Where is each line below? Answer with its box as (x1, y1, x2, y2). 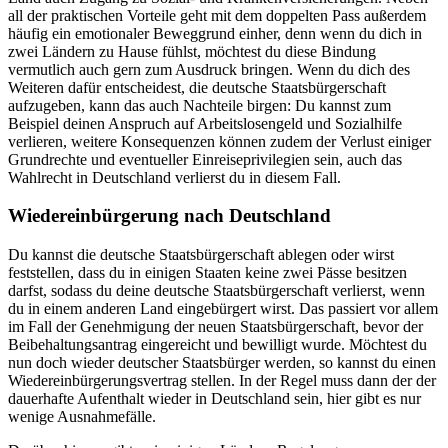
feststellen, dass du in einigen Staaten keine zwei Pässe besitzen (8, 264, 407, 281)
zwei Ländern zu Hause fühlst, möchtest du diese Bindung (8, 42, 376, 60)
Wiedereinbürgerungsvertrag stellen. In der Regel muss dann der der (8, 372, 436, 389)
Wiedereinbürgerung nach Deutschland (8, 205, 331, 227)
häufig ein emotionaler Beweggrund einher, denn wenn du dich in (8, 24, 422, 42)
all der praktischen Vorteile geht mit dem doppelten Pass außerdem (8, 6, 426, 24)
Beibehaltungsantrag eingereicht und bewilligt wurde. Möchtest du (8, 336, 427, 353)
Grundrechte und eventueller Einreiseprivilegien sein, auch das (8, 150, 402, 168)
